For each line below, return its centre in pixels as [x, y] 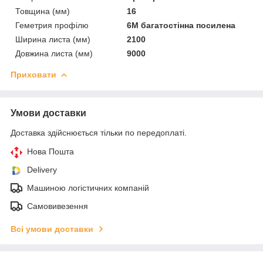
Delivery [42, 169]
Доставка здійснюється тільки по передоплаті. [99, 132]
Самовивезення [58, 206]
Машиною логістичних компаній [88, 188]
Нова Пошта [50, 151]
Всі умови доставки [52, 229]
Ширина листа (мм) [53, 39]
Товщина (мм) [43, 11]
